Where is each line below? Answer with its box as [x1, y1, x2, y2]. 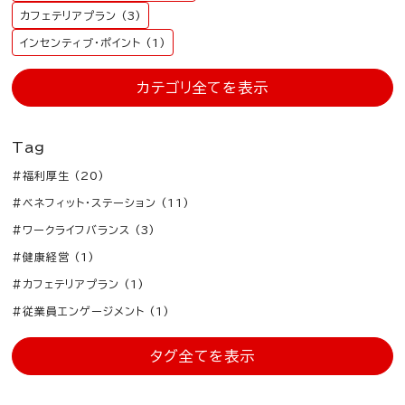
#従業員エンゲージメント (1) [12, 305, 170, 316]
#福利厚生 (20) [12, 169, 106, 181]
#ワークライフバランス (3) [12, 223, 155, 235]
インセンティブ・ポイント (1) [20, 36, 166, 48]
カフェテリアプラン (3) [20, 9, 142, 21]
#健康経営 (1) [12, 250, 96, 262]
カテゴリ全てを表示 [136, 80, 269, 95]
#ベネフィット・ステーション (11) [12, 196, 190, 208]
